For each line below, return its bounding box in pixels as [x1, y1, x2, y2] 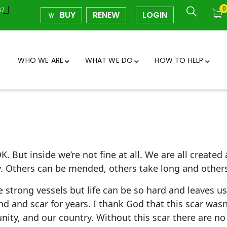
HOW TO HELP [155, 55, 204, 65]
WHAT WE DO [85, 55, 133, 65]
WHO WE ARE [18, 55, 64, 65]
